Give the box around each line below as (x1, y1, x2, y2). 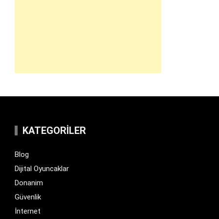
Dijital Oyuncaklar (15, 164, 69, 173)
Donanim (15, 178, 43, 187)
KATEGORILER (22, 124, 86, 136)
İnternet (15, 206, 41, 216)
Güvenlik (15, 192, 41, 201)
